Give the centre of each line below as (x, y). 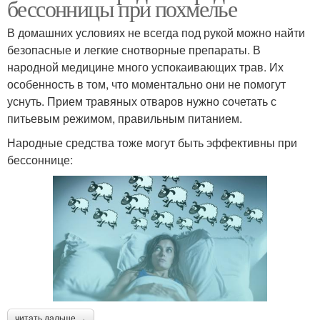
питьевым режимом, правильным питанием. (125, 118)
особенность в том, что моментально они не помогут (146, 84)
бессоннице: (40, 159)
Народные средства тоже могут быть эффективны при (152, 142)
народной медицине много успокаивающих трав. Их (145, 66)
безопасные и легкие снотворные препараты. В (134, 49)
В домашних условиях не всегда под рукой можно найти (156, 32)
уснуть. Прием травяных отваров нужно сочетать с (142, 101)
